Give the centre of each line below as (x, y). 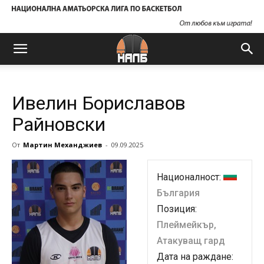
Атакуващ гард (191, 241)
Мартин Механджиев (62, 145)
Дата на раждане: (195, 257)
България (178, 193)
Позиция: (177, 209)
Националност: (190, 177)
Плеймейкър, (187, 225)
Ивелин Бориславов (99, 103)
